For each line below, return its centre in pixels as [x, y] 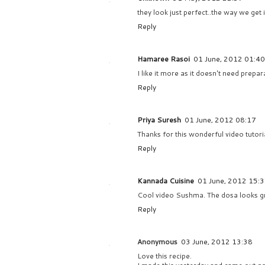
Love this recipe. [164, 256]
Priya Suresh [159, 120]
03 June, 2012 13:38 [217, 242]
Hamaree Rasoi [164, 59]
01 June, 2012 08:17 [220, 120]
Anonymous [157, 242]
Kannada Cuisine [166, 181]
